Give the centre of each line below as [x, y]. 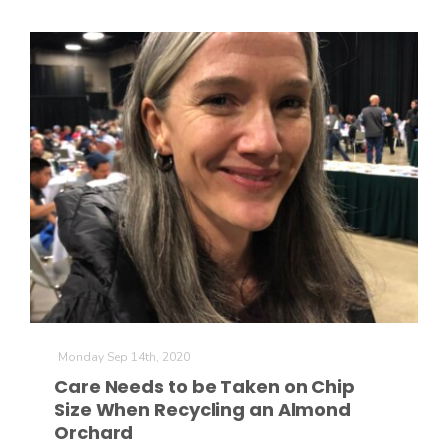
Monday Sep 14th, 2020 [124, 357]
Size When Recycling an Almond [203, 409]
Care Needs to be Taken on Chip [204, 386]
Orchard [94, 432]
